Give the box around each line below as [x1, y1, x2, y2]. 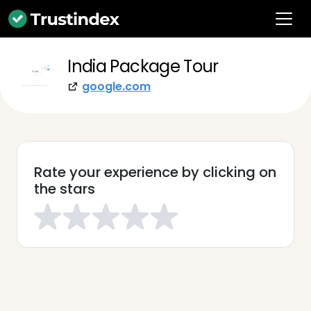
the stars [34, 179, 95, 199]
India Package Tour [67, 55, 219, 78]
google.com [82, 78, 151, 94]
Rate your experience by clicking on [34, 162, 276, 182]
